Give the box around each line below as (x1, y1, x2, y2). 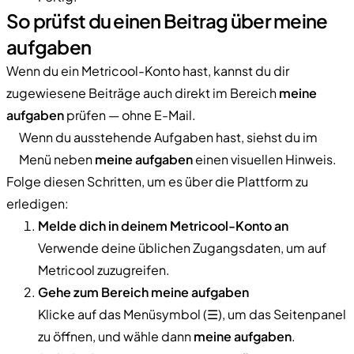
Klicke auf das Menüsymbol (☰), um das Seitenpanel (38, 305, 346, 322)
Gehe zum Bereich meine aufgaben (38, 283, 249, 300)
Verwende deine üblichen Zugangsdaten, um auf (38, 239, 326, 256)
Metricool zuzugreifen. (38, 261, 170, 278)
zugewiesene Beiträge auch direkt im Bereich (6, 84, 279, 101)
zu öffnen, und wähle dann (38, 327, 194, 345)
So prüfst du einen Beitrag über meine (6, 8, 328, 32)
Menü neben (19, 150, 95, 168)
